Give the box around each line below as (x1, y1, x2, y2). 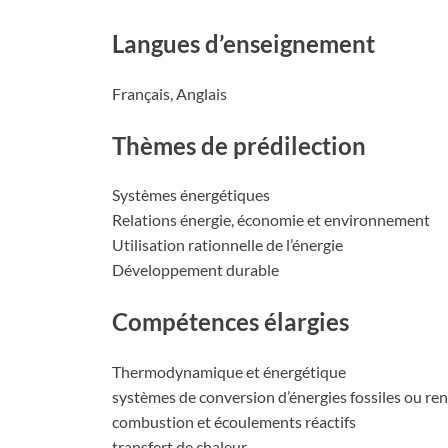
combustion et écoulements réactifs (112, 411, 356, 431)
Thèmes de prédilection (112, 130, 366, 160)
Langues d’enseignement (112, 29, 375, 58)
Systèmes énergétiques (112, 185, 270, 205)
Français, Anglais (112, 83, 227, 103)
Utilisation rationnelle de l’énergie (112, 235, 343, 255)
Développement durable (112, 260, 279, 280)
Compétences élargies (112, 307, 349, 337)
